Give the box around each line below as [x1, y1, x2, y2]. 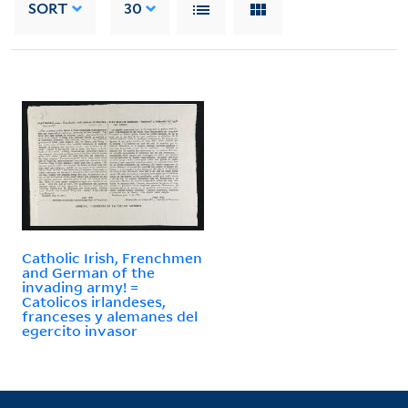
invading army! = [22, 277, 138, 296]
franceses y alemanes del [22, 306, 198, 325]
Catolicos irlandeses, [22, 291, 166, 311]
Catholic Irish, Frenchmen [22, 248, 202, 267]
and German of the [22, 262, 155, 281]
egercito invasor [22, 321, 138, 340]
